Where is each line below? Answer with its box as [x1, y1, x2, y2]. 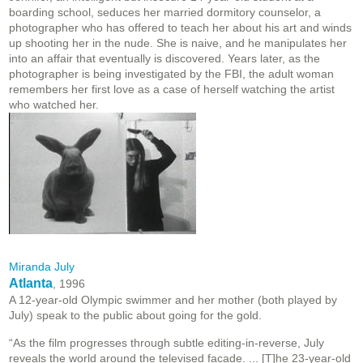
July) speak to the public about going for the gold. [9, 309, 262, 322]
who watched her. [9, 98, 99, 112]
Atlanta [9, 276, 53, 291]
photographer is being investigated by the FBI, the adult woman [9, 67, 334, 81]
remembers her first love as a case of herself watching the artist [9, 83, 335, 96]
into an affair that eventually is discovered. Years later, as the [9, 52, 320, 66]
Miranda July [9, 260, 75, 274]
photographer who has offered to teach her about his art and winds [9, 21, 352, 35]
